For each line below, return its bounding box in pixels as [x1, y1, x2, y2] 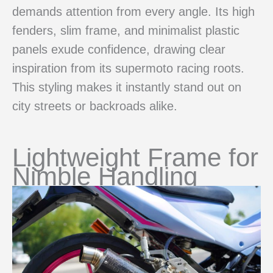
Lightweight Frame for [12, 143, 258, 172]
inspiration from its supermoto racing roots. [12, 62, 244, 76]
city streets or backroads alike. [12, 99, 177, 113]
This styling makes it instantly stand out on [12, 80, 241, 94]
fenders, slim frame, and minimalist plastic [12, 24, 239, 38]
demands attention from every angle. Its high [12, 5, 255, 19]
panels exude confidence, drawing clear [12, 43, 225, 57]
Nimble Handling [12, 161, 197, 191]
